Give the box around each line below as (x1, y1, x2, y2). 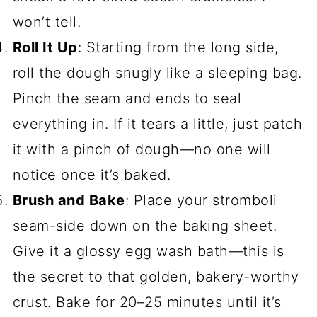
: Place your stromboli (125, 192, 277, 209)
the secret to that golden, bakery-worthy (12, 268, 299, 286)
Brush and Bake (12, 192, 125, 209)
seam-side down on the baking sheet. (12, 217, 277, 235)
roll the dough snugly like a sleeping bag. (12, 64, 302, 82)
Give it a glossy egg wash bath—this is (12, 243, 284, 260)
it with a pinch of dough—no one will (12, 141, 271, 158)
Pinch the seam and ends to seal (12, 90, 242, 108)
